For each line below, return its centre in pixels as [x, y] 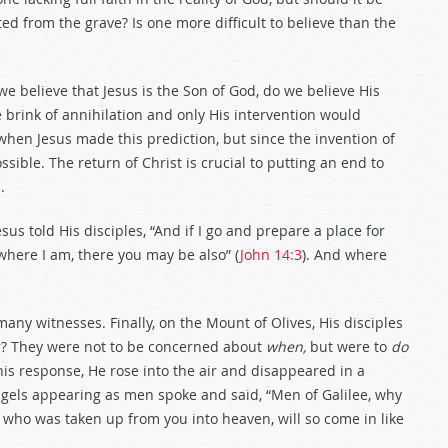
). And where [344, 254]
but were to [348, 346]
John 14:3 [271, 254]
